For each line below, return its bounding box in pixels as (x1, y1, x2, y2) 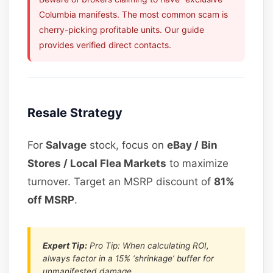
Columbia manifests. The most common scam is (39, 9, 229, 19)
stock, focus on (87, 138, 168, 151)
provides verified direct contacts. (39, 39, 172, 50)
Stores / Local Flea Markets (27, 157, 167, 169)
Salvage (46, 138, 87, 151)
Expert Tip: (43, 240, 88, 250)
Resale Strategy (27, 105, 123, 120)
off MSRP (27, 193, 75, 206)
